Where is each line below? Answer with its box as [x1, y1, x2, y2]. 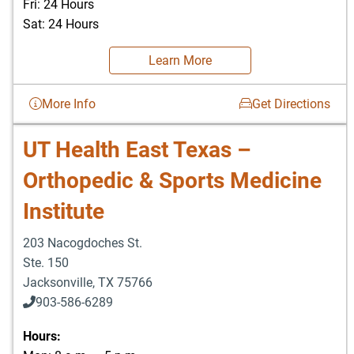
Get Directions [252, 96, 330, 111]
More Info [42, 96, 96, 111]
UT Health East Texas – [23, 136, 251, 163]
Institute [23, 198, 104, 224]
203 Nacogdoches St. [23, 235, 142, 250]
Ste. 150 [23, 254, 69, 270]
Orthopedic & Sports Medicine [23, 167, 322, 194]
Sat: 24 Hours [23, 16, 99, 32]
